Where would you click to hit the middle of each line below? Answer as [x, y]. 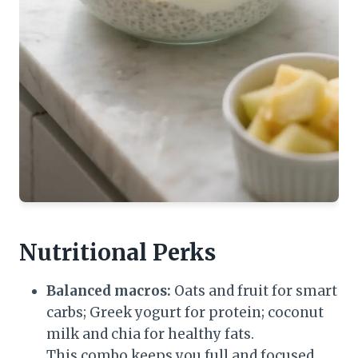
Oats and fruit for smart [254, 291]
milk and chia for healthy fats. [150, 334]
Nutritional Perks [117, 253]
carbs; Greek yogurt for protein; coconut [185, 313]
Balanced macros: [109, 291]
